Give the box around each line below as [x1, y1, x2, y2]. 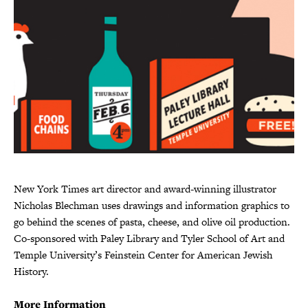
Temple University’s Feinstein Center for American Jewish [14, 247, 272, 262]
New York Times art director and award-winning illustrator [14, 181, 276, 196]
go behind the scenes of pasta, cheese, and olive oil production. [14, 214, 290, 229]
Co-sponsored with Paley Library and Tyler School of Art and [14, 230, 285, 245]
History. [14, 263, 49, 278]
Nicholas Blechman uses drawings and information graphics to [14, 197, 289, 212]
